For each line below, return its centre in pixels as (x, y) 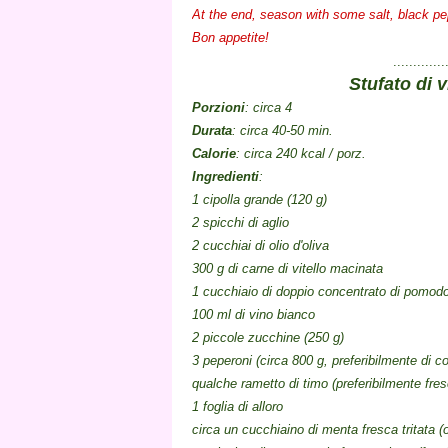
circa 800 (288, 360)
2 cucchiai (221, 245)
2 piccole (218, 337)
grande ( (267, 199)
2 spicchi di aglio (240, 222)
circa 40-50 (272, 130)
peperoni (227, 360)
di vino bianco (275, 314)
